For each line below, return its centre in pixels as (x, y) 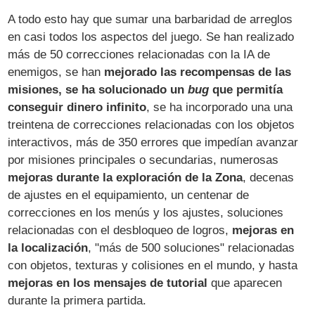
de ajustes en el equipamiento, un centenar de (129, 195)
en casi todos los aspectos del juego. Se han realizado (151, 37)
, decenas (269, 177)
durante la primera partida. (77, 300)
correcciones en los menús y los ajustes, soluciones (146, 212)
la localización (48, 247)
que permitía (246, 89)
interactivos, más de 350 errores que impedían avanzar (153, 142)
